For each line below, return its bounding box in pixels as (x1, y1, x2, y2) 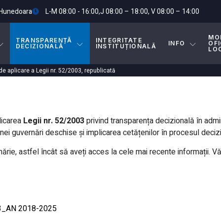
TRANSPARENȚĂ (15, 37, 73, 44)
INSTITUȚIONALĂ (95, 42, 156, 50)
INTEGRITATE (95, 37, 143, 44)
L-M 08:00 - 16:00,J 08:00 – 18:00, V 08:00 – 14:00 (45, 6, 199, 17)
